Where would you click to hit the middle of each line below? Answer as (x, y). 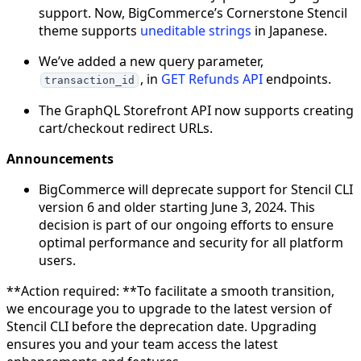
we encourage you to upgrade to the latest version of (169, 308)
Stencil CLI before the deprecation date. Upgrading (162, 326)
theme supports (89, 31)
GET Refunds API (212, 79)
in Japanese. (289, 31)
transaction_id (89, 80)
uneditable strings (196, 31)
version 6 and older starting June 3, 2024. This (177, 207)
